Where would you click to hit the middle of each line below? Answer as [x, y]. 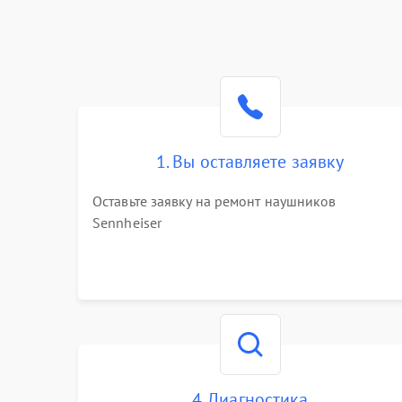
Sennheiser [127, 223]
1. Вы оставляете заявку [250, 162]
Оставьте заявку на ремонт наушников [214, 201]
